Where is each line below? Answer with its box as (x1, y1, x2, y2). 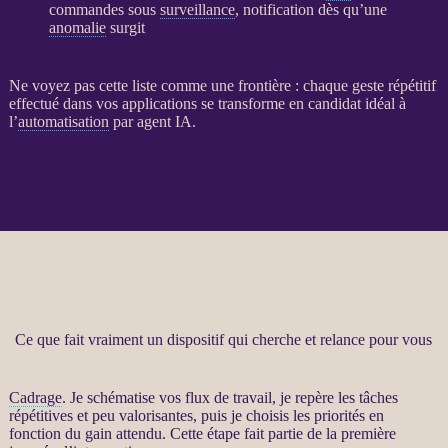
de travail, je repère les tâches (209, 388, 398, 406)
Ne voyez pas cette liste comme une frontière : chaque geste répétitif (8, 76, 436, 94)
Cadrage (8, 388, 62, 406)
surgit (105, 18, 145, 36)
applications (121, 94, 197, 112)
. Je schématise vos (61, 388, 185, 406)
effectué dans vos (8, 94, 122, 112)
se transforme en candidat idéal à (196, 94, 406, 112)
